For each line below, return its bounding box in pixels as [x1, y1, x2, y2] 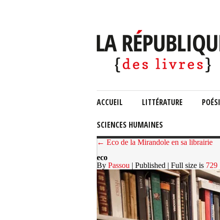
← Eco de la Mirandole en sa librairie [97, 138, 213, 146]
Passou [108, 161, 130, 169]
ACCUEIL [97, 97, 123, 108]
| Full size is [167, 161, 206, 169]
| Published [130, 161, 167, 169]
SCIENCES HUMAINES [97, 119, 163, 130]
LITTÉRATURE [142, 97, 183, 108]
